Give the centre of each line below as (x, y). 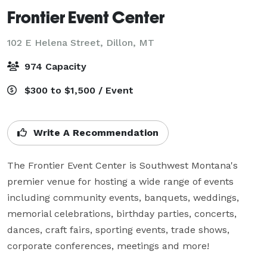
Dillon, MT (130, 42)
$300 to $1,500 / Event (77, 90)
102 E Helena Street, (57, 42)
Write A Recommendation (94, 132)
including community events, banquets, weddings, (123, 197)
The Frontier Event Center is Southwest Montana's (122, 165)
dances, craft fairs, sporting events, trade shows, (118, 229)
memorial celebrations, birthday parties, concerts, (122, 213)
